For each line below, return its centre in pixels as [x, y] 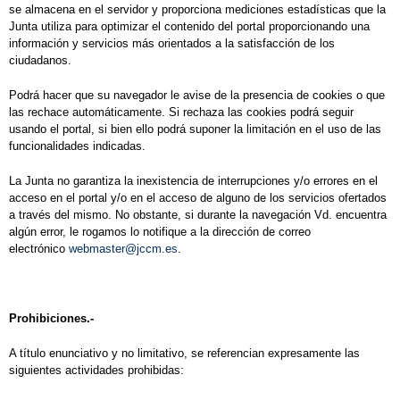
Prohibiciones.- [51, 319]
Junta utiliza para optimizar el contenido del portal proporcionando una [189, 27]
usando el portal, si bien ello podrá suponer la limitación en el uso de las [195, 129]
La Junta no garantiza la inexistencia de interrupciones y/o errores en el [193, 181]
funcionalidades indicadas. [77, 146]
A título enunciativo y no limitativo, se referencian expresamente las [184, 354]
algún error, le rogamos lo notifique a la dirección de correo [160, 232]
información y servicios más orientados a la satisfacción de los [172, 44]
